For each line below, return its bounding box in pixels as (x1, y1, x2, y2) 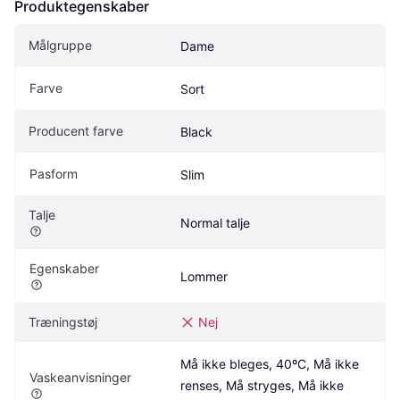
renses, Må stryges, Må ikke (180, 378, 344, 394)
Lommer (180, 269, 228, 285)
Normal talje (180, 215, 250, 231)
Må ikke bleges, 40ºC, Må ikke (180, 356, 359, 372)
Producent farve (29, 123, 123, 139)
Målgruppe (29, 37, 92, 54)
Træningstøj (29, 314, 97, 330)
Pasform (29, 166, 78, 182)
